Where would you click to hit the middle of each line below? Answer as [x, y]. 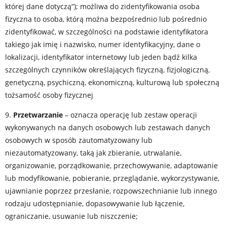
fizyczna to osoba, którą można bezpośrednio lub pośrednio [106, 19]
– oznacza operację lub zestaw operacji [130, 115]
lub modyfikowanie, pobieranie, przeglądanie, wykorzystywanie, [112, 178]
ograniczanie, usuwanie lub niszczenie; [71, 216]
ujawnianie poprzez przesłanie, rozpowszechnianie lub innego [111, 191]
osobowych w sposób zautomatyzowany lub [79, 140]
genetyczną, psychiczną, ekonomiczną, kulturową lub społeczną [112, 82]
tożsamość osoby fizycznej [49, 95]
